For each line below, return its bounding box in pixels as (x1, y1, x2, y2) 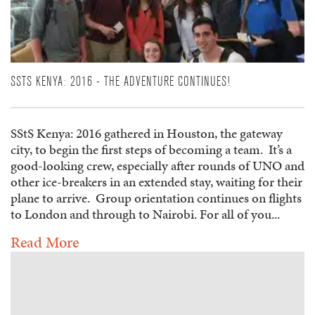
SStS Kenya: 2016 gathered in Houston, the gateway (11, 123, 283, 143)
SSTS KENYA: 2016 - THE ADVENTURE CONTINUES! (11, 73, 231, 89)
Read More (11, 231, 79, 253)
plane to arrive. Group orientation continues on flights (11, 188, 302, 207)
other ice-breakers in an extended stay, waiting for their (11, 172, 302, 191)
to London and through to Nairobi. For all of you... (11, 204, 280, 224)
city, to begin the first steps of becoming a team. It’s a (11, 139, 292, 159)
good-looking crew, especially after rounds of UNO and (11, 155, 304, 175)
